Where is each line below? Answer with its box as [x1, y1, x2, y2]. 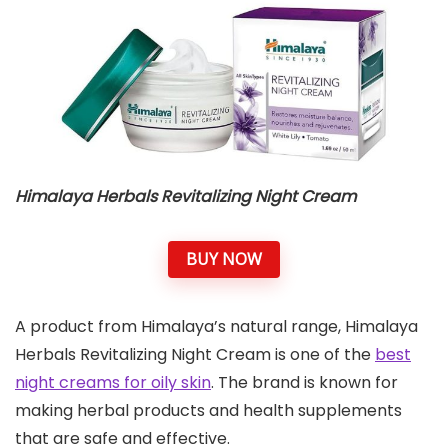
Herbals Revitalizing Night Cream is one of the [15, 343, 375, 367]
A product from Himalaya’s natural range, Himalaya [15, 315, 418, 339]
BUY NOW [186, 247, 262, 270]
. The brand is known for [211, 371, 398, 395]
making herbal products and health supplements [15, 399, 402, 423]
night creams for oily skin [15, 371, 211, 395]
